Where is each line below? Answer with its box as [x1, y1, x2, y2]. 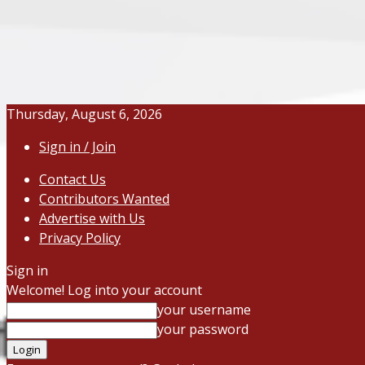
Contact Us [39, 170, 106, 188]
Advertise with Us [39, 209, 145, 227]
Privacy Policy [39, 229, 121, 247]
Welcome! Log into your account [7, 281, 202, 299]
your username [157, 301, 251, 319]
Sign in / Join [39, 138, 116, 156]
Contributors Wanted [39, 190, 169, 208]
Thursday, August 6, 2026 [7, 105, 162, 123]
